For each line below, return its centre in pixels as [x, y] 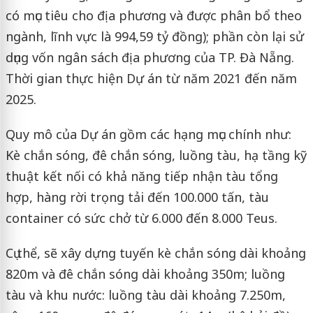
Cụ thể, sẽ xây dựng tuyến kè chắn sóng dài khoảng [155, 253]
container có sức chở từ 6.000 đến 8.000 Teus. [141, 218]
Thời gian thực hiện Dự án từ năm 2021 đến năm [151, 78]
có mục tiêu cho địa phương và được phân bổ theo [153, 15]
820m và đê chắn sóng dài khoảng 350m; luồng [145, 274]
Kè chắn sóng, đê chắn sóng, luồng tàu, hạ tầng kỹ [156, 155]
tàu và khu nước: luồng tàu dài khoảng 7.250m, [145, 294]
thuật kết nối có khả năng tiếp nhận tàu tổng [141, 176]
